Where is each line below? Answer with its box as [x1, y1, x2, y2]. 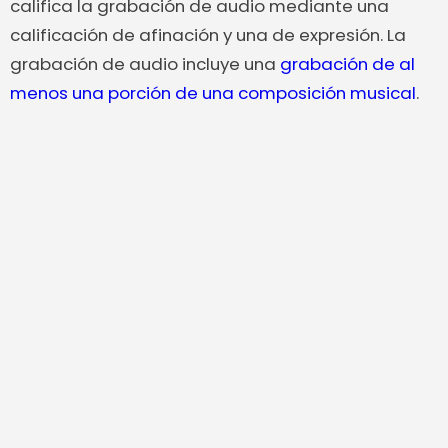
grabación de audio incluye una [10, 52, 280, 77]
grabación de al [280, 52, 415, 77]
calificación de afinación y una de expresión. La [10, 23, 406, 48]
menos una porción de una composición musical [10, 81, 416, 106]
